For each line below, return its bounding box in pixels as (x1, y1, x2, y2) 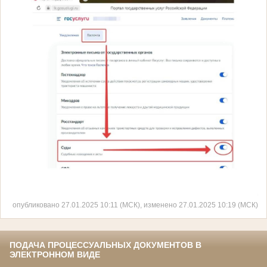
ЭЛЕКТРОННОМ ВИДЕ (10, 249, 100, 259)
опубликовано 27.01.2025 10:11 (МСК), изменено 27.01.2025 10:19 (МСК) (13, 200, 258, 209)
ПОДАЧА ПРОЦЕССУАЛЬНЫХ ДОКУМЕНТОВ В (10, 240, 201, 250)
